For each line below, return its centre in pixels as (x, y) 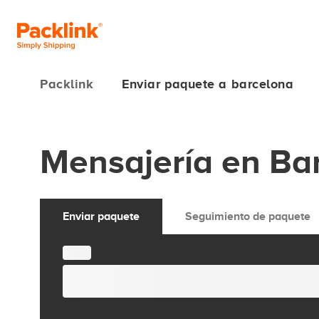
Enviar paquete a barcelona (208, 84)
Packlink (67, 84)
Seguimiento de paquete (248, 216)
